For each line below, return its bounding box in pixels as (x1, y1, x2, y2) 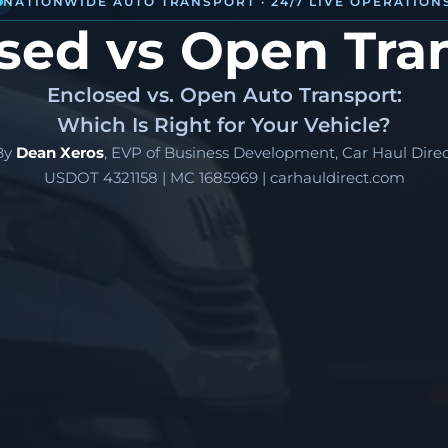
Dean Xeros (15, 143, 104, 163)
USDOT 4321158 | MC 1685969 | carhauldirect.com (43, 168, 405, 188)
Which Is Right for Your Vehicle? (57, 113, 391, 138)
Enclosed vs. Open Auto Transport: (46, 83, 402, 108)
